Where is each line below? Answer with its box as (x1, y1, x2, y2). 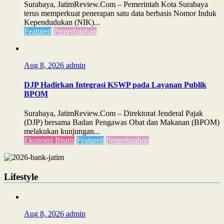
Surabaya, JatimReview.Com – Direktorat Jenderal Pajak (24, 109, 203, 118)
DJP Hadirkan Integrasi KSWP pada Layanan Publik (24, 80, 206, 89)
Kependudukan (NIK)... (24, 17, 100, 26)
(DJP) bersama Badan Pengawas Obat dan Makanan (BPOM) (24, 118, 219, 127)
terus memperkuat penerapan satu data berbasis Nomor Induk (24, 8, 216, 17)
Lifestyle (4, 171, 38, 182)
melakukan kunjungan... (24, 127, 100, 136)
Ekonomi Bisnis (24, 136, 74, 145)
